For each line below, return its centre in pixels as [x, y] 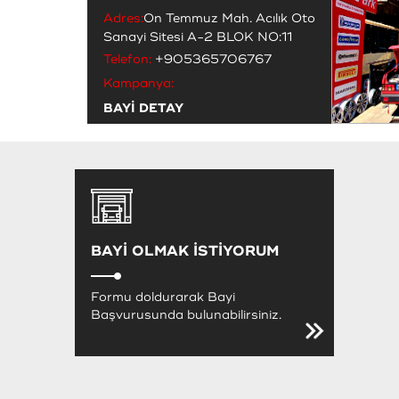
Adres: [123, 18]
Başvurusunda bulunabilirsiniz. [186, 314]
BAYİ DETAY [143, 108]
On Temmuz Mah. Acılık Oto [229, 18]
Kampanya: [138, 83]
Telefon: [127, 59]
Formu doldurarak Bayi [163, 297]
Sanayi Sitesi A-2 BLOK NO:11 [198, 37]
